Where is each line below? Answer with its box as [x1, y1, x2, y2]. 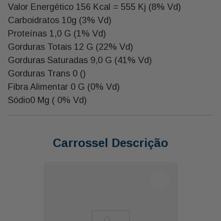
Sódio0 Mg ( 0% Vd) [8, 95, 87, 105]
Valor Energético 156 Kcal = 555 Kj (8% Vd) [8, 1, 181, 12]
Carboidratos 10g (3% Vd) [8, 15, 111, 25]
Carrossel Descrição [53, 136, 168, 149]
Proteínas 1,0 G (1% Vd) [8, 28, 106, 38]
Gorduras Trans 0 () [8, 68, 86, 78]
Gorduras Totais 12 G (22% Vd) [8, 41, 133, 52]
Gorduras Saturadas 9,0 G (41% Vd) [8, 55, 152, 65]
